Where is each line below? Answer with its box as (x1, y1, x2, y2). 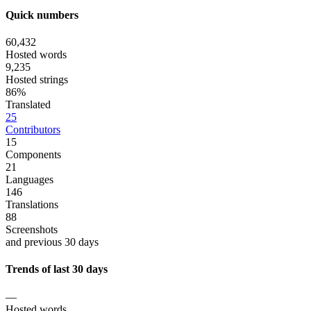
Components (6, 149, 61, 161)
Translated (6, 99, 51, 111)
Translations (6, 199, 58, 211)
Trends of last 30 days (6, 263, 108, 276)
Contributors (6, 124, 60, 136)
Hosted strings (6, 74, 68, 86)
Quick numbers (6, 8, 78, 21)
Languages (6, 174, 53, 186)
